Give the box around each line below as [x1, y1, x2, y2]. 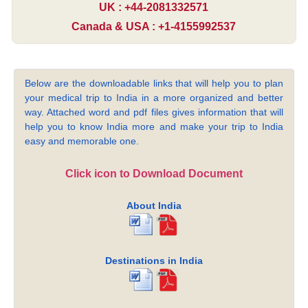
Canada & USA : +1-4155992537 [71, 21, 236, 33]
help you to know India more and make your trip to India [25, 121, 283, 133]
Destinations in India [104, 255, 203, 267]
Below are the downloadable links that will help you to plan [25, 78, 283, 89]
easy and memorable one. [25, 135, 140, 147]
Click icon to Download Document [65, 168, 243, 180]
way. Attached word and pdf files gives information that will [25, 107, 283, 118]
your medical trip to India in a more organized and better [25, 92, 283, 104]
